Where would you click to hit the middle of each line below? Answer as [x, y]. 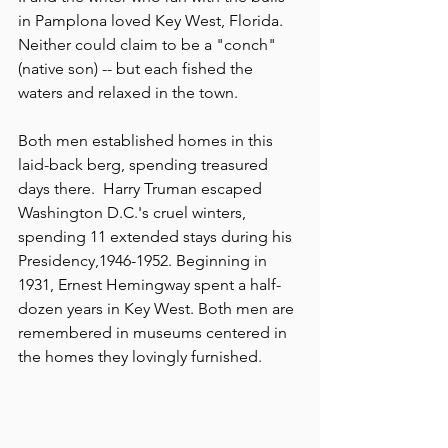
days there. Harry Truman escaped [142, 189]
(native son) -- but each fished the [137, 69]
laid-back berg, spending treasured [145, 165]
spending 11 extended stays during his [157, 237]
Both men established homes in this [147, 141]
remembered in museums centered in [154, 333]
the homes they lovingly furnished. [140, 357]
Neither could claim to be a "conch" [149, 45]
